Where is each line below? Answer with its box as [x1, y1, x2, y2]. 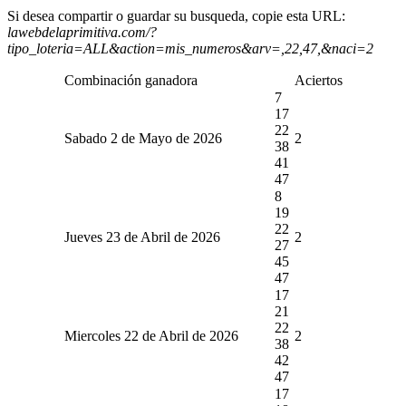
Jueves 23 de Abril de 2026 [63, 228, 220, 245]
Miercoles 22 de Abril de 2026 [63, 327, 238, 343]
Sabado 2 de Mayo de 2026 [63, 130, 222, 146]
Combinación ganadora [63, 72, 198, 88]
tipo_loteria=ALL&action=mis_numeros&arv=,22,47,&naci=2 [7, 40, 373, 56]
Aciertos [294, 72, 343, 88]
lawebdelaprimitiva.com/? [7, 24, 157, 40]
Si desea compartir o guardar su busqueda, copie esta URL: [7, 7, 345, 24]
